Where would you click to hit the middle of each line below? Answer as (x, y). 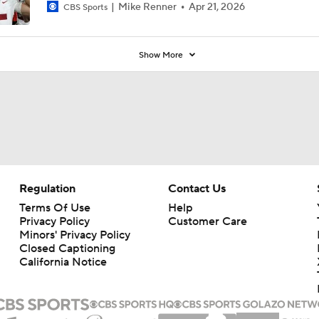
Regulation (47, 188)
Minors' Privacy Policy (74, 235)
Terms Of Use (54, 208)
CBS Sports (85, 7)
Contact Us (197, 188)
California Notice (63, 262)
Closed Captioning (67, 248)
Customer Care (207, 221)
